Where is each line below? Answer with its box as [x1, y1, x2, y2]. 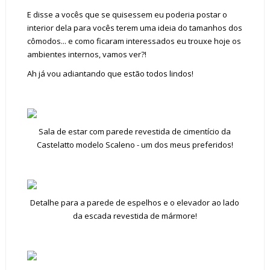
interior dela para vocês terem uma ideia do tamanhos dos [27, 22, 242, 33]
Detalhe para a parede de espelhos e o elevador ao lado [30, 197, 240, 208]
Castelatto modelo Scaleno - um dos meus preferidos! [36, 139, 233, 150]
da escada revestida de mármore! [72, 210, 197, 221]
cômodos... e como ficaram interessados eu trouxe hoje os [27, 36, 241, 46]
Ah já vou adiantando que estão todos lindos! [27, 68, 193, 79]
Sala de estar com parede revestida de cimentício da [39, 126, 231, 137]
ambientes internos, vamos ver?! [27, 49, 146, 60]
